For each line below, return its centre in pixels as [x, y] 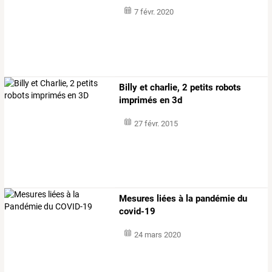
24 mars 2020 [157, 235]
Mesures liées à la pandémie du [183, 199]
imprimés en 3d [151, 100]
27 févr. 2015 [156, 123]
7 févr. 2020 [154, 12]
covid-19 [138, 212]
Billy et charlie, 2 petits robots [180, 87]
